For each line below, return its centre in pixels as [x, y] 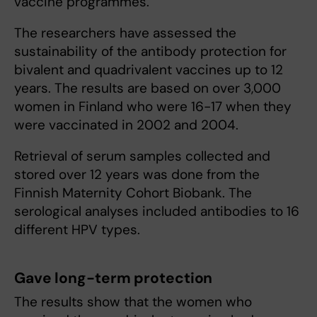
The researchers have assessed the [125, 33]
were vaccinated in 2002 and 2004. [126, 125]
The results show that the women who [133, 301]
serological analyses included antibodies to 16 [157, 211]
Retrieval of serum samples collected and [142, 156]
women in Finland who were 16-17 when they [153, 106]
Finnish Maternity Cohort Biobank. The [133, 192]
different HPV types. [77, 229]
